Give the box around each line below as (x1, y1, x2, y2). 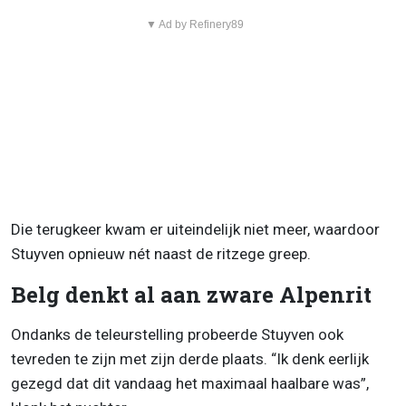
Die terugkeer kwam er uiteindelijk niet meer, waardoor (11, 219, 380, 238)
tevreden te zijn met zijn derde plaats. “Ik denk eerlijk (11, 349, 369, 368)
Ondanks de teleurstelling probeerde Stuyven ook (11, 324, 343, 343)
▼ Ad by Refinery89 (145, 17, 244, 31)
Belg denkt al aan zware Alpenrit (11, 279, 372, 309)
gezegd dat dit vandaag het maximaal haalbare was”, (11, 373, 369, 392)
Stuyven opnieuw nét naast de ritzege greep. (11, 244, 311, 263)
